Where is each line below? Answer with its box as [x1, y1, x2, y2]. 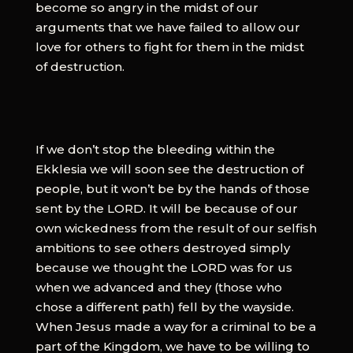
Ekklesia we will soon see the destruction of [35, 161, 303, 176]
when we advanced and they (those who [35, 279, 282, 295]
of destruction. [35, 58, 124, 74]
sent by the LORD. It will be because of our [35, 200, 298, 216]
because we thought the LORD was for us [35, 259, 292, 275]
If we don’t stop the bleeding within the [35, 141, 275, 157]
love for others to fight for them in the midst [35, 39, 304, 54]
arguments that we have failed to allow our [35, 19, 300, 35]
